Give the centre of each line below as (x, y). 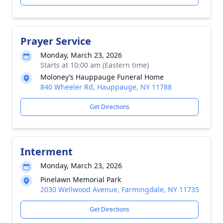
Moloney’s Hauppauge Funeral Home (102, 77)
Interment (47, 152)
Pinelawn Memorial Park (81, 179)
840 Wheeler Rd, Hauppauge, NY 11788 (106, 87)
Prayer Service (56, 41)
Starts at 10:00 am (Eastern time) (95, 65)
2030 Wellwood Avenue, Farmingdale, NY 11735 (120, 189)
